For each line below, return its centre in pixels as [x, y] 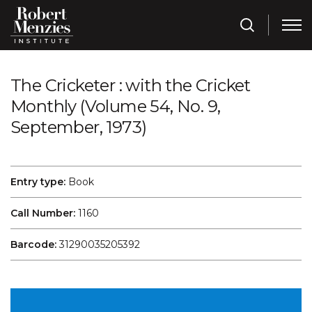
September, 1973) [79, 127]
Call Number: [43, 213]
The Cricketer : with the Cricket [131, 86]
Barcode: [33, 244]
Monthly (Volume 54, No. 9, [116, 107]
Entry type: [38, 181]
